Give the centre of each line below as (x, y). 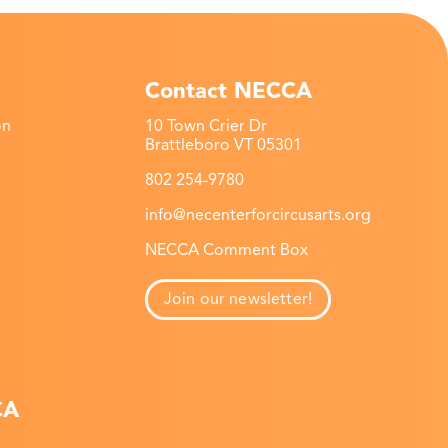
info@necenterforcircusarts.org (257, 215)
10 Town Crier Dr (205, 126)
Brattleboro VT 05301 (223, 145)
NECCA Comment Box (226, 250)
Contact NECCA (228, 90)
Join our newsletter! (238, 299)
